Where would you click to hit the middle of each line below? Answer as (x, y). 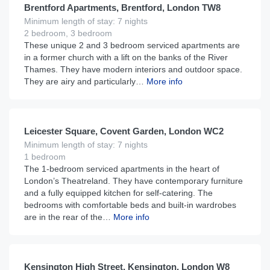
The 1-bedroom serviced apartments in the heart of (122, 169)
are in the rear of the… (67, 217)
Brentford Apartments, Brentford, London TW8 (122, 8)
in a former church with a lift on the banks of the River (126, 57)
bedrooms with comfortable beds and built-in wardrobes (130, 205)
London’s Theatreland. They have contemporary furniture (133, 181)
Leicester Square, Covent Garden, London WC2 (124, 131)
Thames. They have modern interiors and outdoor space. (133, 69)
